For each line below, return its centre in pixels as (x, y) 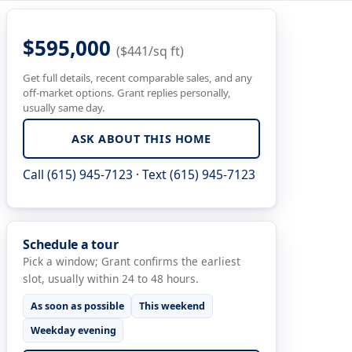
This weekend (172, 306)
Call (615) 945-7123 (78, 175)
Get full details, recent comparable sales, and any (137, 78)
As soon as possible (77, 306)
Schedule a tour (71, 244)
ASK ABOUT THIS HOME (141, 138)
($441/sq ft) (150, 51)
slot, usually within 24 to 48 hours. (111, 279)
